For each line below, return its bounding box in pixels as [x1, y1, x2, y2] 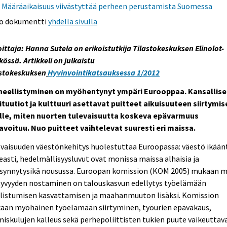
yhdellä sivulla [48, 16, 98, 27]
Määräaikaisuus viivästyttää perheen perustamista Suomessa [2, 1, 213, 12]
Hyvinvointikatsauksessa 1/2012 [48, 67, 160, 78]
